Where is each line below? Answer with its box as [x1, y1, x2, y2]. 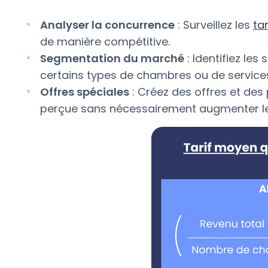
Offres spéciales [39, 84, 129, 99]
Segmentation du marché [39, 50, 184, 66]
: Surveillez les [174, 17, 253, 32]
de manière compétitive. [39, 33, 170, 49]
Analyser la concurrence [39, 17, 175, 32]
